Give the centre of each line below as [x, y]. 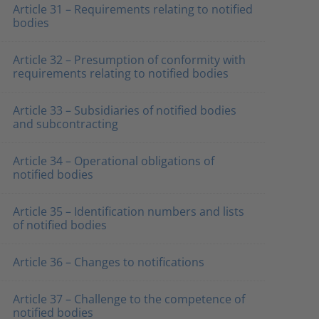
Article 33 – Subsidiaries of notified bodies [124, 110]
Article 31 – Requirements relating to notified [132, 9]
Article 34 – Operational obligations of [113, 161]
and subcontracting [65, 124]
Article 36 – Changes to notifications [108, 262]
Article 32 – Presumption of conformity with [129, 60]
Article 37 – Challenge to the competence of [129, 299]
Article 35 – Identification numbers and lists [128, 211]
